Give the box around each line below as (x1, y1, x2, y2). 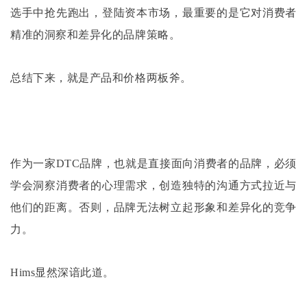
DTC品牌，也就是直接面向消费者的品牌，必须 (56, 157, 297, 169)
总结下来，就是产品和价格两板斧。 (10, 72, 192, 84)
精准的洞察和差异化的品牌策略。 (10, 28, 181, 40)
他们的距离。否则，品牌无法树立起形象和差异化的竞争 (10, 201, 297, 213)
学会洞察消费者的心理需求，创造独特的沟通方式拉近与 (10, 179, 297, 191)
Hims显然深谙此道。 (10, 267, 114, 279)
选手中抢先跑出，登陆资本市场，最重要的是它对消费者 (10, 6, 297, 19)
